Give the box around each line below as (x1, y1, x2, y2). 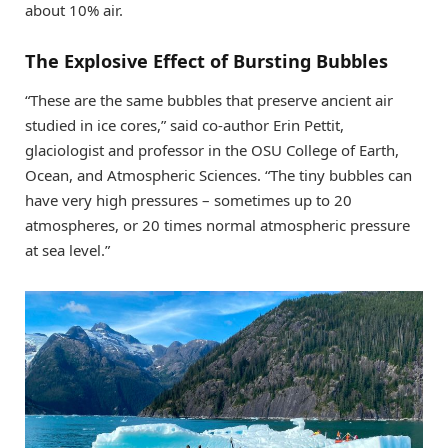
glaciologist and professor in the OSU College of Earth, (25, 140, 399, 161)
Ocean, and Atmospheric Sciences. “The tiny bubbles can (25, 165, 412, 186)
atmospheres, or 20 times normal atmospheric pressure (25, 215, 410, 236)
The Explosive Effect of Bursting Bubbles (25, 48, 388, 73)
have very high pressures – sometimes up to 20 (25, 190, 352, 211)
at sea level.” (25, 240, 110, 261)
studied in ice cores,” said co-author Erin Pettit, (25, 115, 344, 136)
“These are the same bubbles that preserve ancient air (25, 90, 393, 111)
